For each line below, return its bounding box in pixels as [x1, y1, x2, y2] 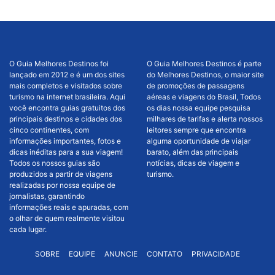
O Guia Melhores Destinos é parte [147, 58, 261, 68]
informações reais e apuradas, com [9, 202, 128, 212]
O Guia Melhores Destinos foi [9, 58, 109, 68]
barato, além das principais [147, 147, 238, 157]
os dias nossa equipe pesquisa [147, 103, 250, 112]
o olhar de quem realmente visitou [9, 213, 125, 223]
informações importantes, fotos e [9, 136, 121, 145]
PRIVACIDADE [192, 249, 240, 258]
